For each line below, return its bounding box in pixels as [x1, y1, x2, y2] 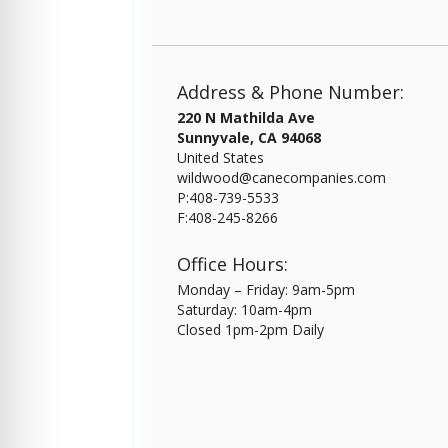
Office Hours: [176, 252, 288, 276]
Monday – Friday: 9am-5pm [176, 280, 355, 299]
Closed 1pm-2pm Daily [176, 320, 324, 339]
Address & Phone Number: [176, 80, 404, 104]
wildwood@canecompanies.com [176, 168, 386, 187]
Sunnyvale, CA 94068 [176, 128, 321, 147]
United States [176, 148, 264, 167]
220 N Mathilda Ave [176, 108, 315, 127]
